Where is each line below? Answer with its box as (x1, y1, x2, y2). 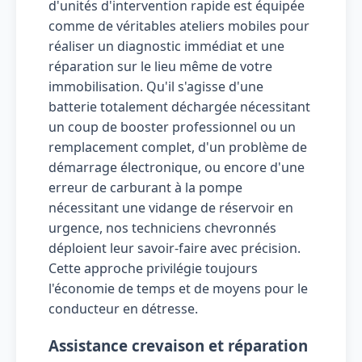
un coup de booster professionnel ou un (48, 117, 296, 136)
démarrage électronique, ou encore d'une (48, 158, 305, 176)
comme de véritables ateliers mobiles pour (48, 16, 309, 35)
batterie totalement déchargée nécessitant (48, 97, 310, 116)
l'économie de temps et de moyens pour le (48, 279, 308, 297)
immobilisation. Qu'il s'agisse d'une (48, 77, 263, 95)
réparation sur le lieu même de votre (48, 57, 272, 75)
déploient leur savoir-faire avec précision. (48, 238, 301, 257)
